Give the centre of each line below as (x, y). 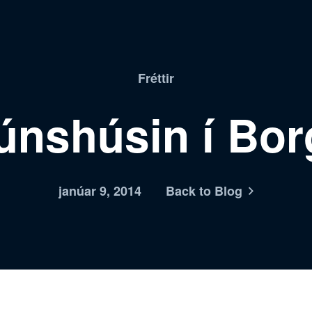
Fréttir (156, 78)
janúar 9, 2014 (100, 191)
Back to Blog (204, 191)
